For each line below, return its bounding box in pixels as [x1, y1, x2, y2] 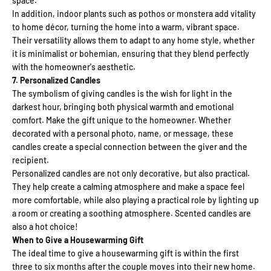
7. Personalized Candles [12, 74, 100, 85]
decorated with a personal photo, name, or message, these [12, 128, 233, 139]
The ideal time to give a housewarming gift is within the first [12, 247, 239, 258]
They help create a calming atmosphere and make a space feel [12, 181, 244, 192]
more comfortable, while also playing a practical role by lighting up [12, 194, 259, 205]
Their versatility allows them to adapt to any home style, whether [12, 34, 255, 45]
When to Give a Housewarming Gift [12, 234, 143, 245]
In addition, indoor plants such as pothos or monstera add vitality [12, 8, 256, 19]
